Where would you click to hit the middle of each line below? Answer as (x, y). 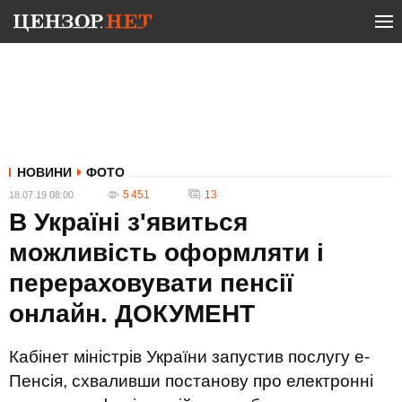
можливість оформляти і (166, 253)
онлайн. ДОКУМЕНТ (132, 314)
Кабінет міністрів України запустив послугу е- (189, 357)
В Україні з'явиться (128, 222)
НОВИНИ (44, 172)
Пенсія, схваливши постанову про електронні (191, 381)
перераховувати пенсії (151, 283)
